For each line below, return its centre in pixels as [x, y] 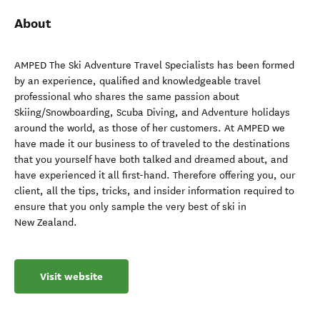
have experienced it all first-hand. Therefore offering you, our [155, 175]
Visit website [71, 276]
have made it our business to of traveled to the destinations [152, 144]
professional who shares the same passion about [127, 97]
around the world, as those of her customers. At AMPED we [150, 128]
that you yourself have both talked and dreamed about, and [151, 160]
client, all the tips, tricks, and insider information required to [154, 191]
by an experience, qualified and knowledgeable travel [137, 81]
